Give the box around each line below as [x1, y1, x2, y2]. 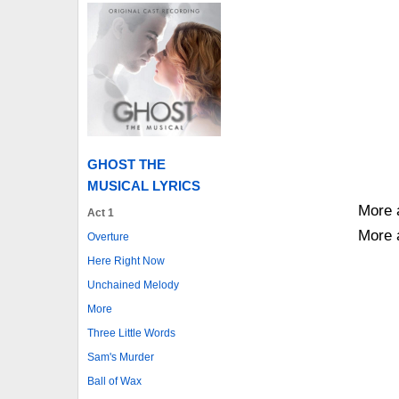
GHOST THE [87, 156, 166, 172]
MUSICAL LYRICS [87, 177, 200, 193]
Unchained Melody [87, 278, 179, 291]
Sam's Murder [87, 350, 154, 363]
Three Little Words [87, 326, 175, 339]
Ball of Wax [87, 374, 142, 387]
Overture [87, 230, 129, 243]
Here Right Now [87, 254, 165, 267]
